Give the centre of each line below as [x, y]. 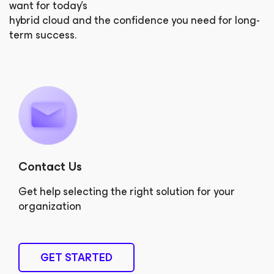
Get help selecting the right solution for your [127, 191]
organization [50, 206]
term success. [43, 35]
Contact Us [50, 167]
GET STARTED [76, 257]
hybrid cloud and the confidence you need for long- [135, 20]
